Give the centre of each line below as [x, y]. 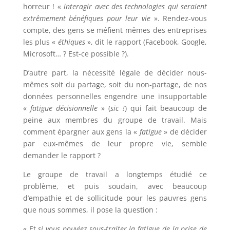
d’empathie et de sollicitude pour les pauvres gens [115, 198]
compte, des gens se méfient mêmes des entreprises [115, 30]
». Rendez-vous [179, 18]
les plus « [40, 42]
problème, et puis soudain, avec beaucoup [115, 186]
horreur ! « [43, 7]
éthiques [71, 42]
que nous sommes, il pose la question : [90, 210]
